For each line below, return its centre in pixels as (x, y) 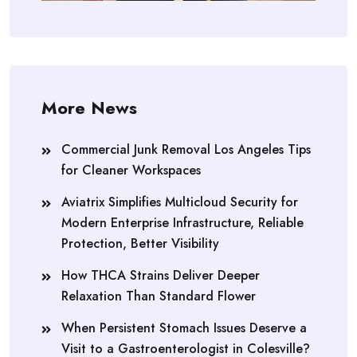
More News (89, 107)
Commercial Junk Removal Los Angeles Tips (186, 149)
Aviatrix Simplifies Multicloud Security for (180, 202)
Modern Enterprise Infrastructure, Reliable (182, 222)
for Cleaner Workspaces (131, 170)
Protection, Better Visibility (140, 243)
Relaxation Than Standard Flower (159, 296)
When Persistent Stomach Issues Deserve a (184, 328)
